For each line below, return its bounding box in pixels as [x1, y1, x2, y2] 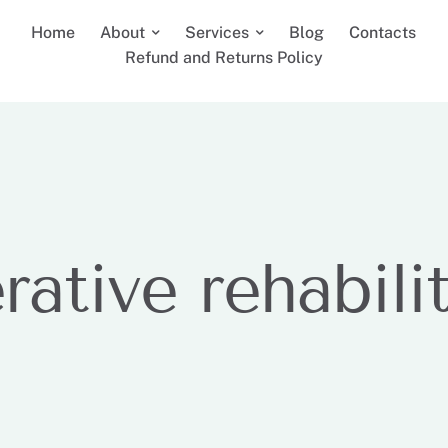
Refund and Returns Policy [124, 48, 323, 67]
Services [185, 23, 250, 42]
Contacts [349, 23, 417, 42]
